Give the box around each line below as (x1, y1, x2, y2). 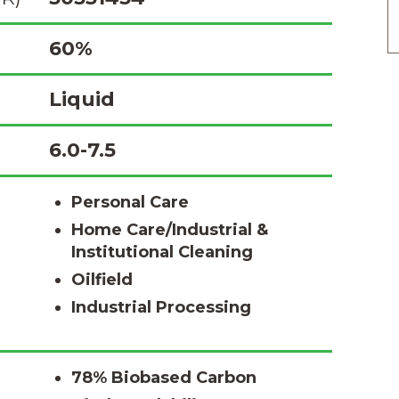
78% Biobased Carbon (71, 368, 256, 387)
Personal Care (71, 192, 189, 212)
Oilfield (71, 270, 133, 289)
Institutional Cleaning (71, 242, 253, 262)
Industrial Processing (71, 297, 251, 317)
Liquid (49, 87, 115, 111)
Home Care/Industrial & (71, 220, 268, 240)
